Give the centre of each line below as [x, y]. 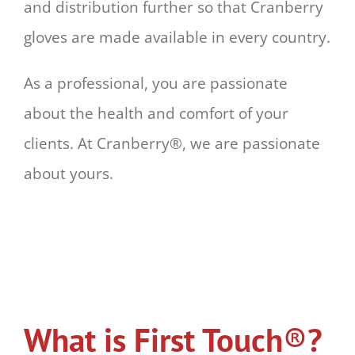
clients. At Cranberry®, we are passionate [172, 144]
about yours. [68, 174]
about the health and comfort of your [156, 114]
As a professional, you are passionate [155, 84]
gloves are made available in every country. [177, 38]
